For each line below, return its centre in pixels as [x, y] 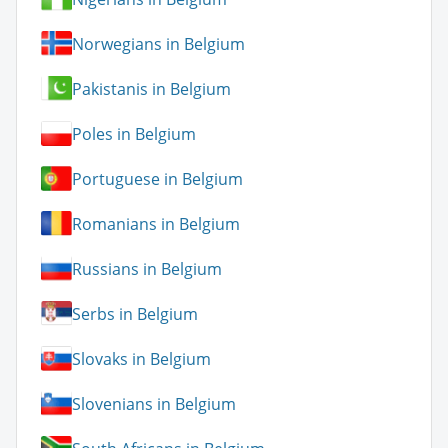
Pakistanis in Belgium [151, 88]
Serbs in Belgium [135, 313]
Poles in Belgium [134, 133]
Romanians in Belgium [156, 223]
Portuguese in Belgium [157, 178]
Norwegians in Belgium [158, 43]
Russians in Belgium [147, 268]
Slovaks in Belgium [141, 358]
